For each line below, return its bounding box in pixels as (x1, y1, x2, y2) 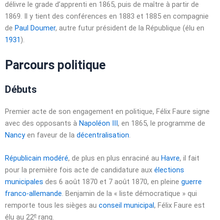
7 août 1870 (109, 177, 147, 186)
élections (154, 165, 184, 174)
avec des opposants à (5, 118, 79, 128)
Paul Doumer (15, 24, 55, 33)
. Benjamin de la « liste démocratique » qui (62, 189, 197, 198)
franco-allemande (5, 189, 62, 198)
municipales (5, 177, 43, 186)
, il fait (180, 154, 199, 163)
